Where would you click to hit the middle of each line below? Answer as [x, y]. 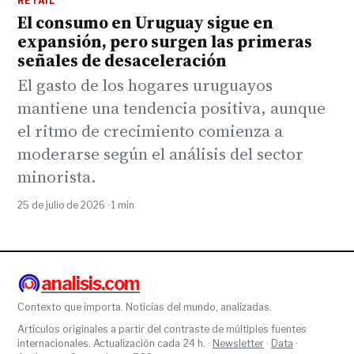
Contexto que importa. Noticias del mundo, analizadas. [145, 307]
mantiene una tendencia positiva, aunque [171, 108]
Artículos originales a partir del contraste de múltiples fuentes [162, 329]
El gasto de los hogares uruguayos [145, 85]
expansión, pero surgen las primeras [165, 42]
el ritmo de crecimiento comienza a [150, 131]
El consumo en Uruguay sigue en [145, 23]
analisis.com [90, 284]
